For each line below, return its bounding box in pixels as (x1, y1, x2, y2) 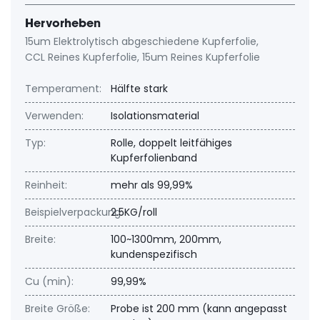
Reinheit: (25, 178, 67, 192)
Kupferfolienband (111, 151, 197, 165)
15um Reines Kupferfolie (142, 50, 260, 64)
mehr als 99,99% (111, 178, 193, 192)
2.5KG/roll (111, 205, 157, 219)
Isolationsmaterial (111, 109, 199, 123)
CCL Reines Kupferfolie (25, 50, 137, 64)
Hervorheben (25, 16, 101, 30)
